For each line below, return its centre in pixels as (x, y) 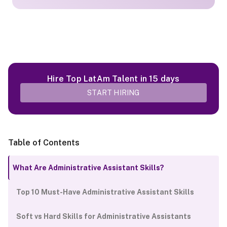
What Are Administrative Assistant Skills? (88, 168)
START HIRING (113, 93)
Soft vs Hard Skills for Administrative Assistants (104, 216)
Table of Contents (44, 143)
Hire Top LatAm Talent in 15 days (113, 79)
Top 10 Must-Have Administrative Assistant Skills (105, 192)
